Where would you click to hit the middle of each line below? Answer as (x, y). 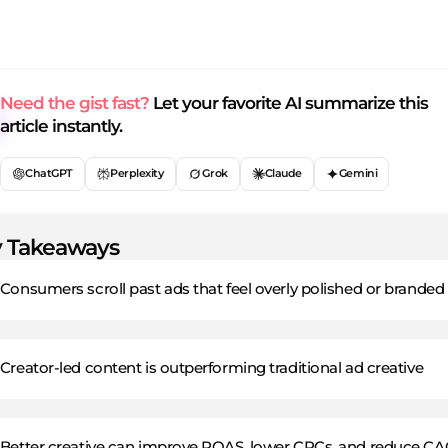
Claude (283, 173)
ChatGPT (49, 173)
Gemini (358, 173)
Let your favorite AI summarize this (289, 103)
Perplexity (136, 173)
